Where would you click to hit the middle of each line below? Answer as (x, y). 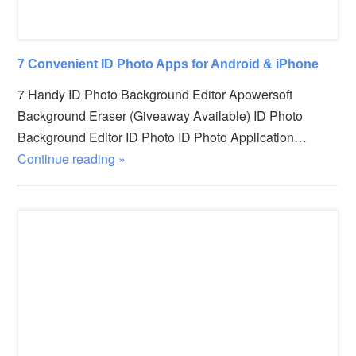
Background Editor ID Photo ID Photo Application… (163, 137)
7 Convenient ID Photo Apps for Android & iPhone (168, 63)
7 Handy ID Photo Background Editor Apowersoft (155, 94)
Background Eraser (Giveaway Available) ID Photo (161, 115)
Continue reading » (72, 158)
